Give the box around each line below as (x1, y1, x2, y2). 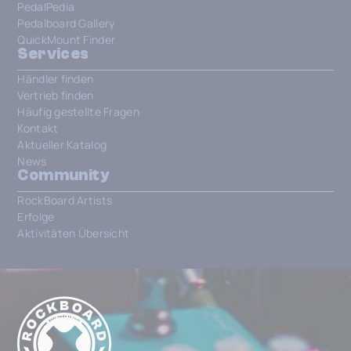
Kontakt (17, 121, 59, 136)
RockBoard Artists (17, 193, 113, 208)
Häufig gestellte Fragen (17, 104, 139, 119)
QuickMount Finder (17, 32, 116, 47)
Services (17, 45, 89, 63)
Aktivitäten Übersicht (17, 226, 130, 241)
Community (17, 166, 110, 184)
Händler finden (17, 71, 94, 86)
